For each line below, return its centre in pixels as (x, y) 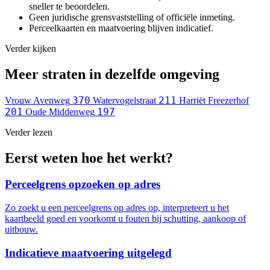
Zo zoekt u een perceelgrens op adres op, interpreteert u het (117, 208)
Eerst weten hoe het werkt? (89, 158)
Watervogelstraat (124, 100)
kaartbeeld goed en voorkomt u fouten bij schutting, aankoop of (125, 219)
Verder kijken (30, 48)
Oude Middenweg (60, 111)
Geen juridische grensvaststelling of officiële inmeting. (132, 17)
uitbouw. (21, 230)
